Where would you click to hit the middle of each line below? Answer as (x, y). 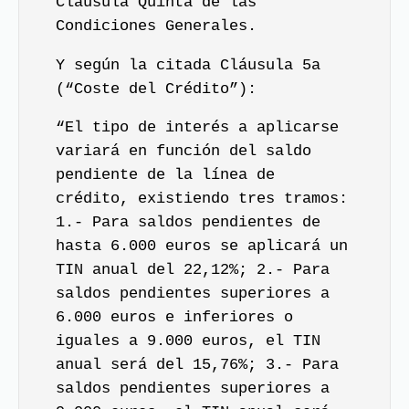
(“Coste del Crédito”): (156, 89)
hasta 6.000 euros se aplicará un (202, 246)
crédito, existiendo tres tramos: (202, 199)
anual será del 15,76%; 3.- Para (197, 365)
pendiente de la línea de (165, 175)
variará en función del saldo (184, 151)
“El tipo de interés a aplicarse (197, 127)
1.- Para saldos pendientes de (188, 222)
